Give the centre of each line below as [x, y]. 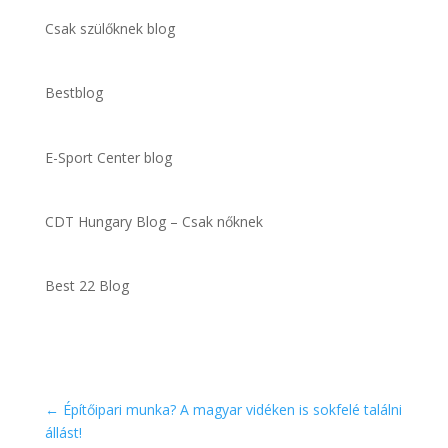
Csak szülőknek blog [109, 29]
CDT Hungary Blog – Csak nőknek [153, 221]
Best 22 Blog [86, 285]
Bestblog [73, 93]
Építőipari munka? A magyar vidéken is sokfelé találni [232, 410]
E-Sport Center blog [108, 157]
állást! [63, 433]
